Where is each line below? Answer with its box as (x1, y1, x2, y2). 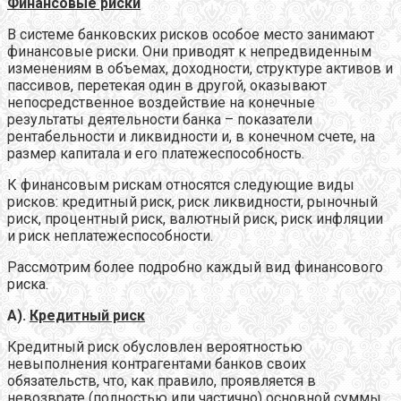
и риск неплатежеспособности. (7, 226, 213, 244)
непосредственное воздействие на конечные (7, 93, 315, 111)
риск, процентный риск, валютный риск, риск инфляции (7, 209, 383, 227)
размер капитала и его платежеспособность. (7, 144, 304, 162)
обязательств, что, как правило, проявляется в (7, 371, 316, 389)
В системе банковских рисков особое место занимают (7, 25, 374, 43)
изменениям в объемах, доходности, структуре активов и (7, 59, 393, 77)
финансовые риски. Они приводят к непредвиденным (7, 42, 371, 60)
